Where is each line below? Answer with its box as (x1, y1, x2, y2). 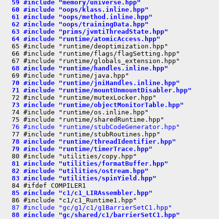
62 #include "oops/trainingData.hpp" (4, 21, 149, 28)
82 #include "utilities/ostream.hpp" (4, 167, 149, 175)
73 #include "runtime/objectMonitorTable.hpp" (4, 101, 184, 109)
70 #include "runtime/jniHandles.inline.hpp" (4, 79, 180, 87)
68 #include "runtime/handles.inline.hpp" (4, 65, 168, 72)
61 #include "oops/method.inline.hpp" (4, 13, 153, 21)
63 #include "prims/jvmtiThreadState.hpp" (4, 28, 168, 35)
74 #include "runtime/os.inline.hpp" (4, 109, 149, 116)
